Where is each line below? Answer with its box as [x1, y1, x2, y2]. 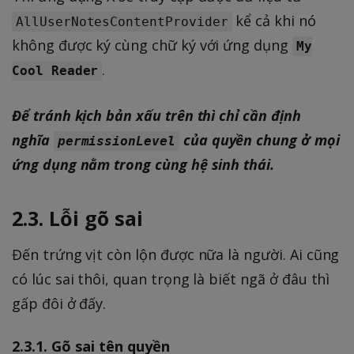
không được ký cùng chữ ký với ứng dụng [12, 35, 292, 55]
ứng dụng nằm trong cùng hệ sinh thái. [12, 154, 275, 174]
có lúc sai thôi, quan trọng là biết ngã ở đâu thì [12, 269, 330, 288]
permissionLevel [57, 133, 175, 149]
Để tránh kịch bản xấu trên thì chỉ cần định [12, 105, 301, 125]
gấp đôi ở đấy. [12, 293, 107, 313]
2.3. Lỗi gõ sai [12, 205, 143, 232]
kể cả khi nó [232, 10, 316, 30]
